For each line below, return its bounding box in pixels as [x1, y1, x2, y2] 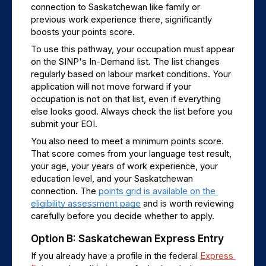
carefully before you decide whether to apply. [31, 210, 214, 221]
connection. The [31, 185, 99, 197]
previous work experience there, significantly [31, 14, 212, 25]
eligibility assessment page [31, 198, 141, 209]
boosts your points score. [31, 26, 135, 37]
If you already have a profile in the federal [31, 251, 200, 262]
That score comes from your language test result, [31, 148, 232, 159]
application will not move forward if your [31, 81, 191, 92]
